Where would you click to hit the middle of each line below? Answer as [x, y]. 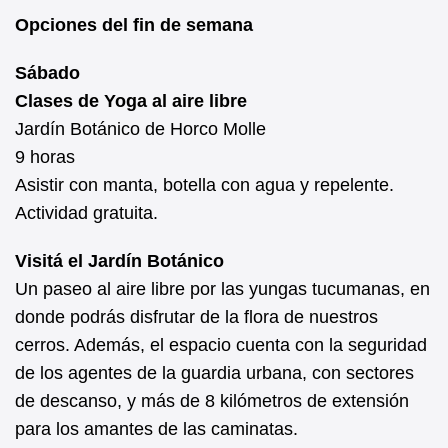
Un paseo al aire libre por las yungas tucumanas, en [222, 288]
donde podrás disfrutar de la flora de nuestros [196, 316]
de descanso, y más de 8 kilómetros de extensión [212, 400]
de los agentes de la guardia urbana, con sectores [214, 372]
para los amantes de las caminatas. [156, 428]
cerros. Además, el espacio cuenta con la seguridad [221, 344]
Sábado [47, 72]
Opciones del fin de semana [134, 24]
